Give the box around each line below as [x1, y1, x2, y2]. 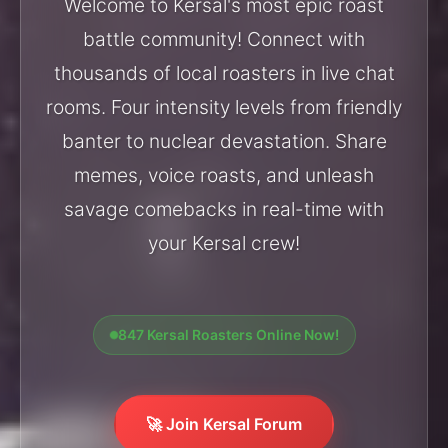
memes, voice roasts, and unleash [74, 162, 374, 187]
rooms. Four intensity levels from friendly [46, 94, 402, 119]
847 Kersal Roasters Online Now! [117, 325, 339, 343]
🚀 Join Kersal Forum [146, 413, 302, 434]
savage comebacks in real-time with [64, 196, 384, 221]
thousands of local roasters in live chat [53, 60, 395, 85]
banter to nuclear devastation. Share [61, 128, 387, 153]
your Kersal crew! [148, 230, 300, 255]
